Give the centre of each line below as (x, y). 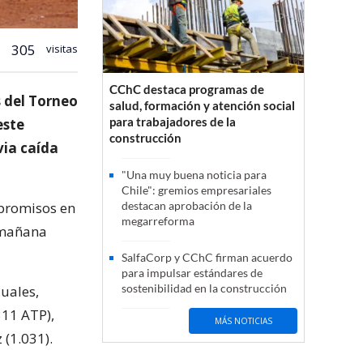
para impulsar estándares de (192, 273)
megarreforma (158, 221)
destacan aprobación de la (187, 206)
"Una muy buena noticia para (194, 175)
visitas (61, 48)
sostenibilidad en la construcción (204, 288)
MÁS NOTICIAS (243, 320)
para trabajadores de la (173, 122)
